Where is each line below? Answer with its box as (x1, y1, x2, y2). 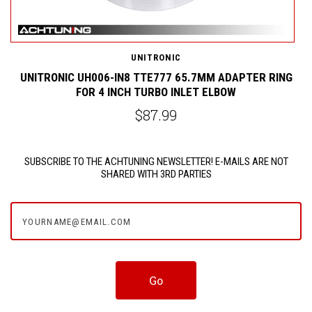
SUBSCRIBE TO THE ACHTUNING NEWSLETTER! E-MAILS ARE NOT (24, 155, 288, 168)
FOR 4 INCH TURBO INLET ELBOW (76, 84, 236, 99)
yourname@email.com (10, 203, 127, 218)
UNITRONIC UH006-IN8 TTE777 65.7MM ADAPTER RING (19, 70, 292, 84)
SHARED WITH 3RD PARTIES (100, 167, 212, 180)
